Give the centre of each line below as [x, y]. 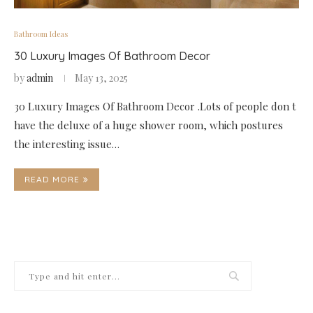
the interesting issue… [67, 144]
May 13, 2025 [101, 78]
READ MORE [52, 179]
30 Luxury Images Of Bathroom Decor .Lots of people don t [155, 106]
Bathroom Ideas [41, 34]
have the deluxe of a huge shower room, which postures [148, 125]
